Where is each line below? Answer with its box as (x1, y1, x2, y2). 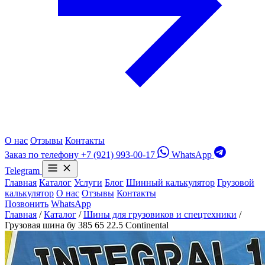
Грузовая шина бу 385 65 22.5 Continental (5, 220, 169, 230)
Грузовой (217, 177, 254, 188)
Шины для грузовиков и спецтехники (83, 209, 237, 219)
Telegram (5, 166, 40, 176)
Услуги (74, 177, 102, 188)
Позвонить (5, 199, 49, 209)
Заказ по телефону (5, 150, 79, 160)
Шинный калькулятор (126, 177, 215, 188)
